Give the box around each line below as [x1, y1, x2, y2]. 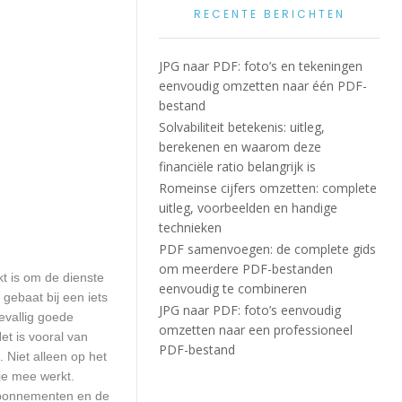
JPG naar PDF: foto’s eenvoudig [159, 301, 342, 319]
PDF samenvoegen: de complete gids [159, 240, 377, 258]
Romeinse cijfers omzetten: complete [159, 179, 378, 197]
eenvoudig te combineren [159, 280, 308, 297]
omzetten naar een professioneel [159, 321, 354, 338]
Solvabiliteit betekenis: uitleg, [159, 118, 326, 135]
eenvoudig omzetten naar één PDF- [159, 77, 368, 94]
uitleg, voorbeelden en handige [159, 199, 338, 216]
